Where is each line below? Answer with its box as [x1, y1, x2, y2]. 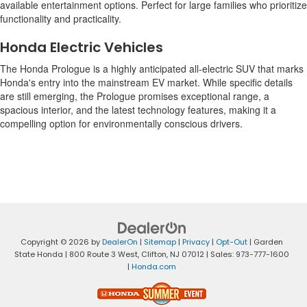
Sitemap [144, 236, 176, 247]
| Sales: [204, 248, 236, 260]
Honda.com [132, 260, 176, 272]
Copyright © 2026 [21, 236, 91, 247]
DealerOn [102, 236, 138, 247]
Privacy [182, 236, 210, 247]
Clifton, [139, 248, 168, 260]
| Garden [247, 236, 283, 247]
